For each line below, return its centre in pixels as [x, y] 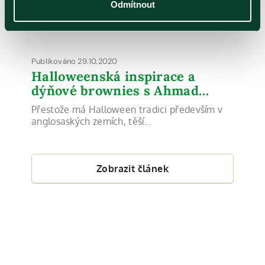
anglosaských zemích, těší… [91, 121]
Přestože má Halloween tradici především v [127, 109]
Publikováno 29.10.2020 [75, 61]
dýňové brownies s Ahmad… [120, 91]
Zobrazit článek [132, 168]
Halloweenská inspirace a [114, 76]
